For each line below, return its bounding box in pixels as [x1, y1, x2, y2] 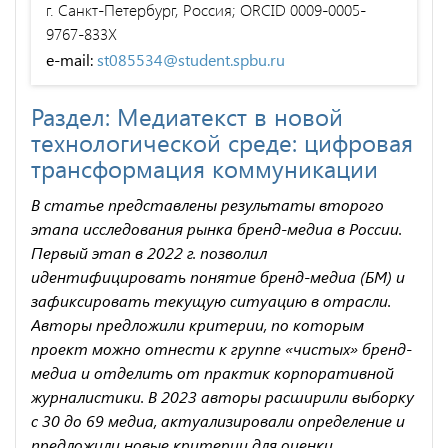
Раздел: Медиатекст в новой [31, 99, 343, 132]
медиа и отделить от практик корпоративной [31, 361, 394, 383]
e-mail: [46, 48, 97, 70]
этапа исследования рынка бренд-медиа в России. [31, 217, 402, 239]
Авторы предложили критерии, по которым [31, 313, 364, 335]
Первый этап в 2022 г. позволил [31, 241, 267, 263]
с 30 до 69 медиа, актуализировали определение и [31, 409, 405, 431]
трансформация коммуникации [31, 151, 378, 184]
